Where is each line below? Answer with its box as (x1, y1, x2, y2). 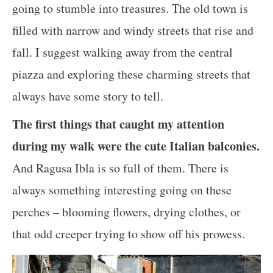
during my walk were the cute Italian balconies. (12, 137, 260, 155)
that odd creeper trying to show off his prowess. (12, 225, 245, 243)
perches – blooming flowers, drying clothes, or (12, 204, 241, 221)
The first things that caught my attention (12, 115, 224, 133)
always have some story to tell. (12, 88, 163, 105)
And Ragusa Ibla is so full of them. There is (12, 160, 229, 177)
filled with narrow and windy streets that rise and (12, 22, 253, 39)
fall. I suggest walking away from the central (12, 44, 233, 61)
